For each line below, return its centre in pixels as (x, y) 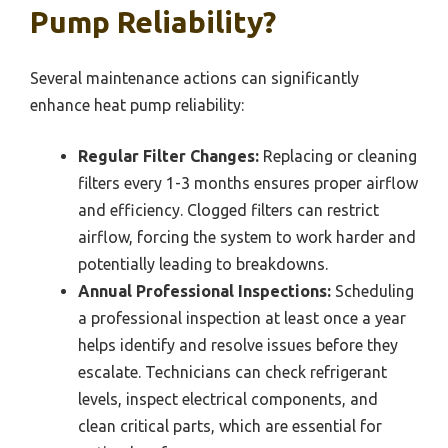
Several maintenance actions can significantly (194, 78)
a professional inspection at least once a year (242, 318)
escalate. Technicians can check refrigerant (232, 372)
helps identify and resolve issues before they (238, 345)
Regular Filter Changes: (168, 156)
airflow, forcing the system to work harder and (247, 237)
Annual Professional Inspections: (204, 291)
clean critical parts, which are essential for (230, 426)
